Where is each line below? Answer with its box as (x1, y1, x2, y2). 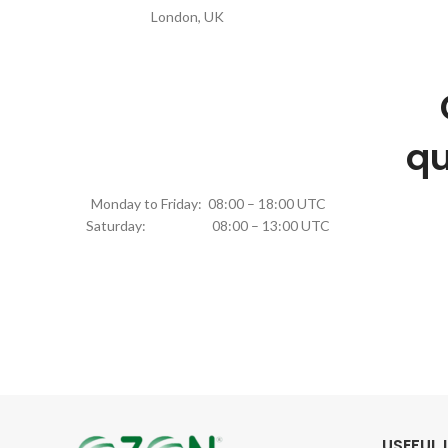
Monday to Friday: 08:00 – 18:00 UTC (90, 195, 326, 212)
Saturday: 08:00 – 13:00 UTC (86, 217, 330, 234)
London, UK (150, 8, 224, 25)
